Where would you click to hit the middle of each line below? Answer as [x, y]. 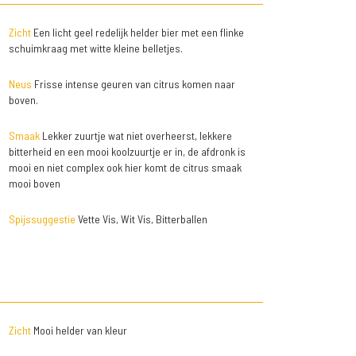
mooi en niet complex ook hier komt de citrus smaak [125, 168]
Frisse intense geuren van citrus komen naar [133, 84]
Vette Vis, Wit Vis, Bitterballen [141, 219]
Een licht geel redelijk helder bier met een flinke [137, 33]
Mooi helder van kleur [79, 331]
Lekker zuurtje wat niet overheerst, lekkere [135, 136]
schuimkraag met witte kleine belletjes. [95, 48]
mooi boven [34, 184]
